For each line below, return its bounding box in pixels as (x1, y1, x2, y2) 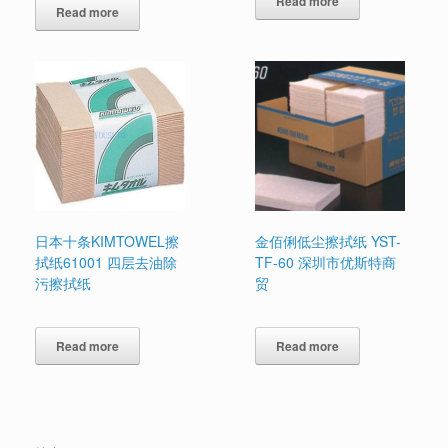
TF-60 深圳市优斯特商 (255, 251, 397, 272)
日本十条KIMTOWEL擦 (35, 230, 179, 251)
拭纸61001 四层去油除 (35, 251, 177, 272)
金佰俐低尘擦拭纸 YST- (255, 230, 402, 251)
